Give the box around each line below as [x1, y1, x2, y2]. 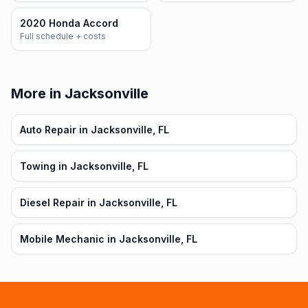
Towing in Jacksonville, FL [20, 160, 148, 172]
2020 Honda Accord [20, 17, 118, 29]
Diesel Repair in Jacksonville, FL [20, 197, 177, 208]
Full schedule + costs [20, 31, 106, 41]
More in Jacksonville [11, 85, 148, 102]
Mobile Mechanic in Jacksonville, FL [20, 233, 197, 245]
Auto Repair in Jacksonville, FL [20, 124, 169, 135]
